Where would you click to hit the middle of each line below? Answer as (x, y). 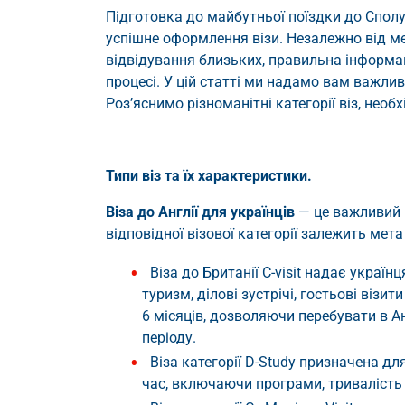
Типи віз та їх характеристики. (209, 176)
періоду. (169, 338)
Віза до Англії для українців (200, 212)
